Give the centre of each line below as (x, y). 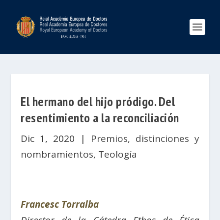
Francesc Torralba (60, 204)
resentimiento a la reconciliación (100, 118)
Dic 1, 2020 (48, 138)
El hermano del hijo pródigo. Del (98, 101)
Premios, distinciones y (145, 138)
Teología (118, 154)
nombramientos (57, 154)
